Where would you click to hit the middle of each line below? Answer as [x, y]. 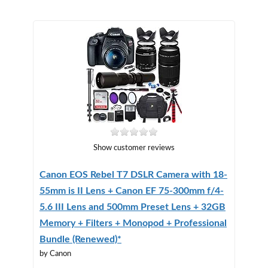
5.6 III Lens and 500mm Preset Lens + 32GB [133, 207]
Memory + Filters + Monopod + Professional [133, 223]
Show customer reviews [134, 148]
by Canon [55, 254]
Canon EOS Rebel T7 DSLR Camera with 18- [133, 174]
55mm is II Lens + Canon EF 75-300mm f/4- [132, 191]
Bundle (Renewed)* [80, 239]
